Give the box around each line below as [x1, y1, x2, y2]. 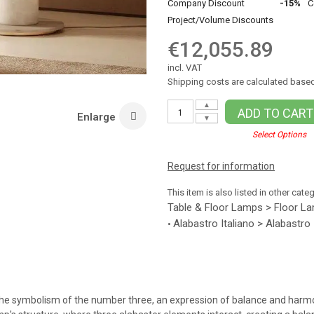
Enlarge [77, 111, 116, 123]
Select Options [252, 130, 306, 139]
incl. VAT [168, 62, 202, 73]
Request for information [168, 161, 275, 172]
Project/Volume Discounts [168, 15, 273, 25]
